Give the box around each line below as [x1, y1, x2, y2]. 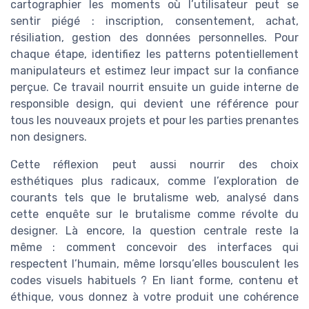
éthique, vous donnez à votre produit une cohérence [10, 290, 299, 303]
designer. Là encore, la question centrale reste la [10, 223, 299, 237]
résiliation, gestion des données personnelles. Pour [10, 30, 299, 44]
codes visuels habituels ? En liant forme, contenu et [10, 273, 299, 287]
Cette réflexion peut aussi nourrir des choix [10, 157, 299, 171]
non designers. [10, 130, 87, 143]
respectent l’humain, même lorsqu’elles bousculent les [10, 257, 299, 270]
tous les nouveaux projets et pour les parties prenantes [10, 113, 299, 127]
